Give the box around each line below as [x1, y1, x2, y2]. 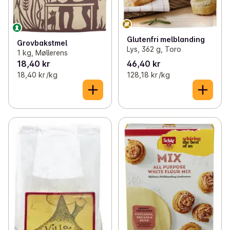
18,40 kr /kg [17, 70, 57, 80]
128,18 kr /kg [126, 70, 170, 80]
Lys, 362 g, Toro [126, 45, 181, 54]
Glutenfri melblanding [126, 35, 205, 44]
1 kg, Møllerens [17, 48, 68, 57]
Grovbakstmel [17, 39, 67, 48]
